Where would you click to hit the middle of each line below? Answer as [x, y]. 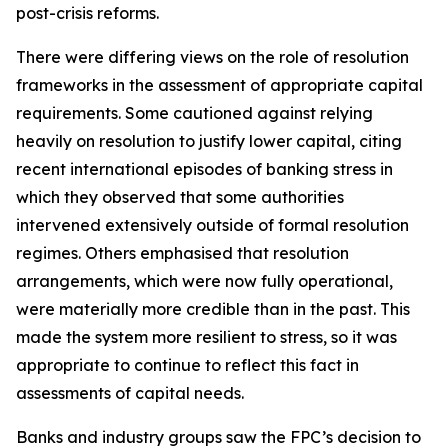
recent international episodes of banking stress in [204, 169]
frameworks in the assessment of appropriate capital [219, 85]
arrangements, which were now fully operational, [204, 281]
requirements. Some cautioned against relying [194, 113]
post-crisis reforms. [87, 13]
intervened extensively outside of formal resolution [212, 225]
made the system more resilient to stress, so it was [206, 337]
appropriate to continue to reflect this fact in [187, 365]
